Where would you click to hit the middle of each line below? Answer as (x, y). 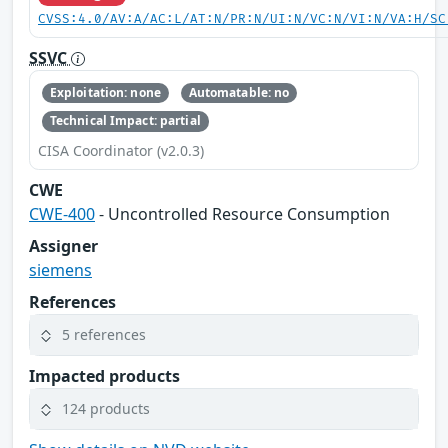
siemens (60, 269)
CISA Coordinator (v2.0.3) (121, 150)
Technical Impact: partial (125, 121)
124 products (106, 409)
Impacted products (104, 375)
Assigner (63, 245)
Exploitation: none (105, 93)
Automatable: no (239, 93)
